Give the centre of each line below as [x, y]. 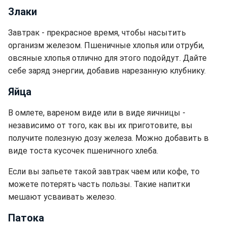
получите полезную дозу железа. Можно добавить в [108, 138]
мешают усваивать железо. [62, 197]
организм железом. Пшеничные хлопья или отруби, [106, 46]
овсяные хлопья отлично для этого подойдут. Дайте [107, 58]
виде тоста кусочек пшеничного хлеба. [83, 151]
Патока [26, 218]
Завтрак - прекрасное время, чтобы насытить [97, 33]
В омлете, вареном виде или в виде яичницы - [97, 113]
